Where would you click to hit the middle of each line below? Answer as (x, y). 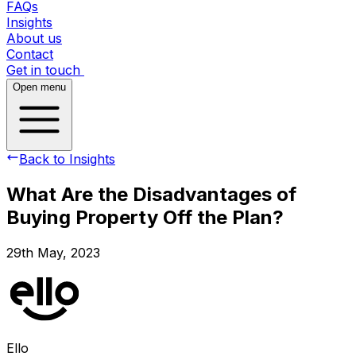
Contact (30, 54)
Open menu (39, 87)
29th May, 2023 (53, 252)
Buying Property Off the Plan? (145, 217)
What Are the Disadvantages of (151, 194)
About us (34, 38)
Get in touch (43, 70)
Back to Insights (67, 159)
